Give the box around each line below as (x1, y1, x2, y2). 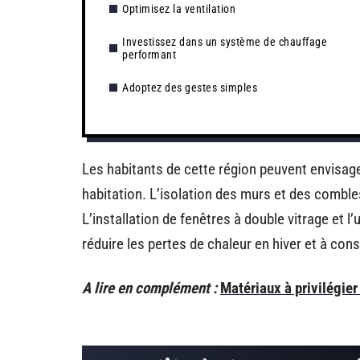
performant (122, 48, 176, 61)
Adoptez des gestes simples (122, 81, 257, 94)
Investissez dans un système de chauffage (122, 35, 327, 48)
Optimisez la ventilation (122, 2, 235, 15)
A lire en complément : (82, 279, 217, 297)
